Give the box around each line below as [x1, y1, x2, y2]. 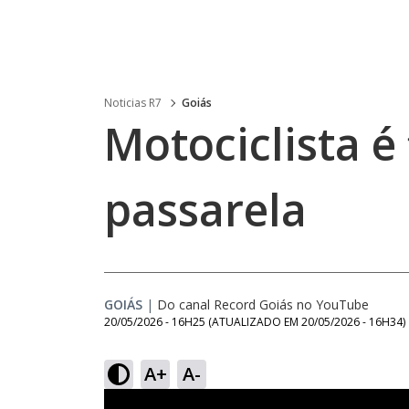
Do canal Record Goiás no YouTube [157, 296, 369, 313]
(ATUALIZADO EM [208, 314, 301, 330]
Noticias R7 [104, 95, 162, 110]
